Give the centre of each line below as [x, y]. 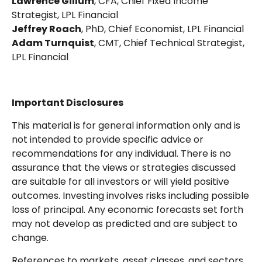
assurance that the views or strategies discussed [124, 167]
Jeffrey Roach [46, 29]
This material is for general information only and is [126, 125]
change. [30, 237]
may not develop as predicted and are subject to [125, 223]
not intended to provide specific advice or [108, 139]
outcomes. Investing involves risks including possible [130, 195]
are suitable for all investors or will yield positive [120, 181]
